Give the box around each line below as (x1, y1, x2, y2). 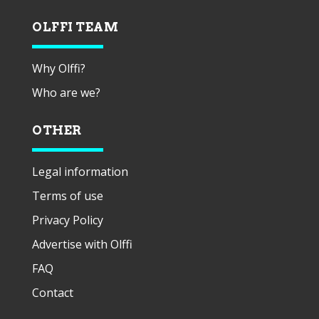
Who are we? (32, 84, 100, 100)
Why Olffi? (32, 60, 85, 76)
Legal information (32, 163, 128, 179)
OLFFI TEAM (32, 19, 118, 34)
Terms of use (32, 187, 103, 204)
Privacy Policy (32, 211, 103, 228)
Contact (32, 284, 73, 300)
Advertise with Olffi (32, 236, 132, 252)
